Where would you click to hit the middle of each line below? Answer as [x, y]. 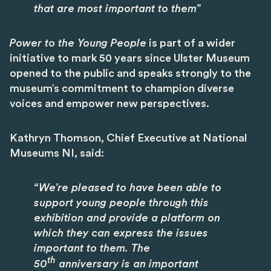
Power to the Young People [78, 43]
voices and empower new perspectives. [109, 104]
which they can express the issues [121, 233]
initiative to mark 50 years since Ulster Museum [130, 58]
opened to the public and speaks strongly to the [130, 73]
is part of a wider [191, 43]
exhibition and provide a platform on [127, 218]
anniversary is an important [127, 264]
